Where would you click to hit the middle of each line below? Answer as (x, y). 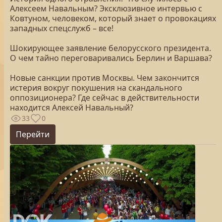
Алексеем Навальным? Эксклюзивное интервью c (106, 8)
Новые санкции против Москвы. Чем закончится (105, 78)
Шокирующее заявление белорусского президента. (111, 48)
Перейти (33, 134)
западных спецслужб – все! (62, 28)
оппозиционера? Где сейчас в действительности (105, 98)
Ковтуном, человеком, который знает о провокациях (113, 18)
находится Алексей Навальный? (73, 108)
